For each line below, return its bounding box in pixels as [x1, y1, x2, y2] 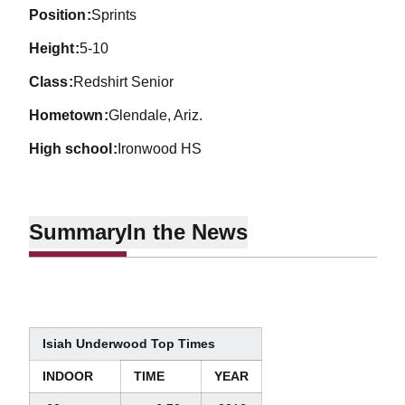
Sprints [91, 7, 137, 23]
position [38, 7, 86, 23]
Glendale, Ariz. [108, 108, 203, 123]
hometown [39, 108, 103, 123]
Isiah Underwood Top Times [42, 336, 215, 351]
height [39, 41, 74, 56]
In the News [126, 219, 248, 244]
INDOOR [42, 369, 93, 383]
